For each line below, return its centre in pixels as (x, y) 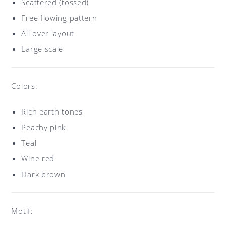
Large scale (42, 49)
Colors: (24, 86)
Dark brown (43, 174)
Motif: (22, 211)
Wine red (38, 159)
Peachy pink (44, 127)
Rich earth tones (52, 112)
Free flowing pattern (59, 18)
